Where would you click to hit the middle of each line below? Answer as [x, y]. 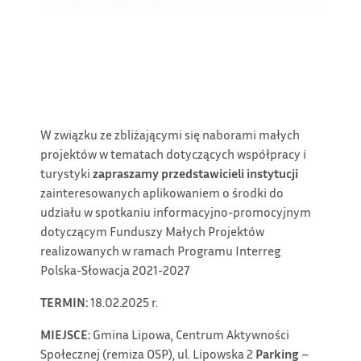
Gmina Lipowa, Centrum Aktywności [191, 335]
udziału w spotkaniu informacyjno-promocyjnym [176, 212]
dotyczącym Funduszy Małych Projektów [152, 232]
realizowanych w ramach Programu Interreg [160, 251]
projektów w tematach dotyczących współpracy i [173, 154]
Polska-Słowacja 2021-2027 [115, 270]
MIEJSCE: [66, 335]
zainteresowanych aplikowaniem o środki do [162, 193]
